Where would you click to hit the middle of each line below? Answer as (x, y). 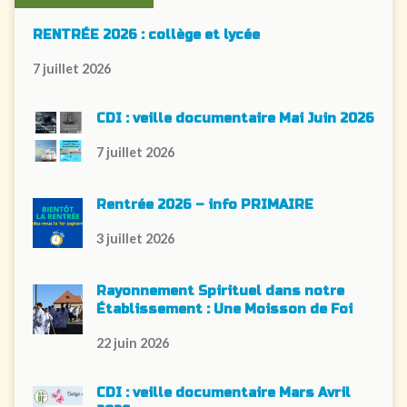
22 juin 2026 (132, 342)
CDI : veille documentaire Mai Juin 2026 (235, 118)
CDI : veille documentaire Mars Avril (223, 392)
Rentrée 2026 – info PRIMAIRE (204, 204)
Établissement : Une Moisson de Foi (224, 309)
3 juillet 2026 (135, 238)
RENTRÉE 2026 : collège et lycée (146, 35)
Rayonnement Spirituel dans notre (220, 291)
